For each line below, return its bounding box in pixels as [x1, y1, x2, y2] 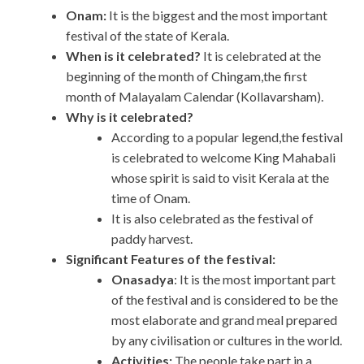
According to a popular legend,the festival [111, 129, 343, 145]
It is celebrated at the [203, 48, 321, 64]
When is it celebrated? [66, 48, 203, 64]
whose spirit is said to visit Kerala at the [111, 170, 329, 186]
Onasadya [111, 271, 174, 288]
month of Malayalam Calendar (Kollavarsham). [66, 89, 323, 105]
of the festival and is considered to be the [111, 292, 338, 308]
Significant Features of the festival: [66, 251, 278, 267]
